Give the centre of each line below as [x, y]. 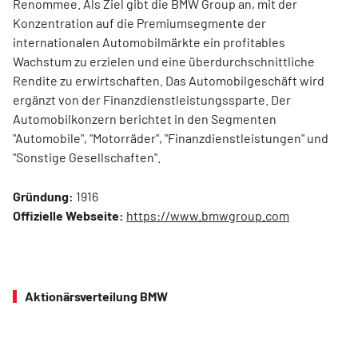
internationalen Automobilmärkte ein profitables [149, 42]
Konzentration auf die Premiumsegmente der [139, 22]
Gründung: [43, 196]
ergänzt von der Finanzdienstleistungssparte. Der [152, 99]
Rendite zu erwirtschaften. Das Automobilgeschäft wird [169, 80]
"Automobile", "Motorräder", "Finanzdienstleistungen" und [171, 137]
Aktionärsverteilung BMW [96, 296]
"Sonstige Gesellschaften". [87, 157]
